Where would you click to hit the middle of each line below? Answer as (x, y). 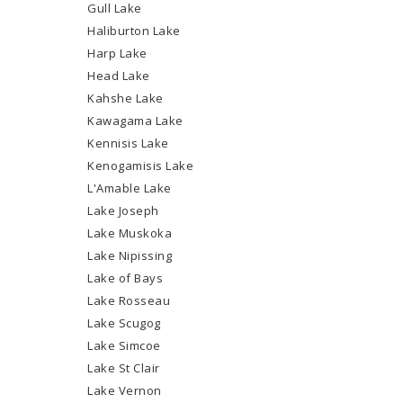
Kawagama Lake (135, 121)
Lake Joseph (123, 210)
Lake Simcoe (124, 345)
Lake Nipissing (130, 255)
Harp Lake (117, 53)
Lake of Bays (125, 278)
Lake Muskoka (130, 233)
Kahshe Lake (125, 98)
